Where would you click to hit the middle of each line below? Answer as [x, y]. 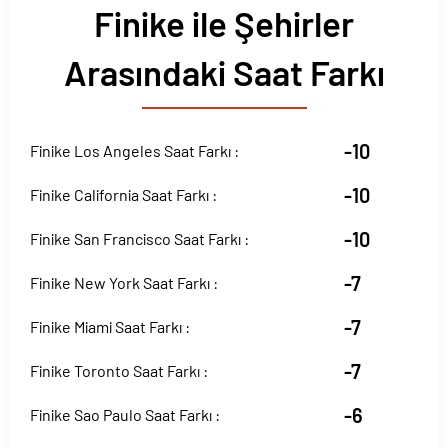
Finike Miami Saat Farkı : [110, 326]
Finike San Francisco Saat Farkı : [139, 238]
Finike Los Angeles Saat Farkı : [134, 150]
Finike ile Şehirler [224, 23]
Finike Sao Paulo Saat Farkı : [125, 414]
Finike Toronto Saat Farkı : [119, 370]
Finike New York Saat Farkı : [124, 282]
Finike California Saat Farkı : [123, 194]
